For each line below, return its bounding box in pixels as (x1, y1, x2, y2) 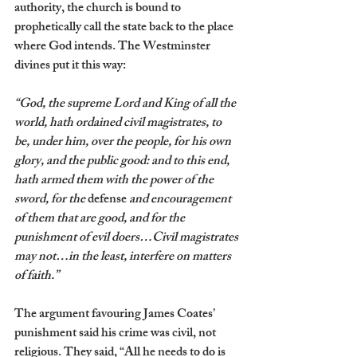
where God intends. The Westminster (14, 35, 213, 59)
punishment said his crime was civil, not (14, 322, 218, 346)
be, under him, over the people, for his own (14, 131, 233, 155)
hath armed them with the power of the (14, 169, 216, 193)
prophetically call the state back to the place (14, 16, 236, 40)
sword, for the (14, 188, 88, 212)
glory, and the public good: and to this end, (14, 150, 232, 174)
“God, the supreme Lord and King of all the (14, 92, 238, 116)
